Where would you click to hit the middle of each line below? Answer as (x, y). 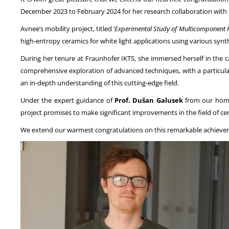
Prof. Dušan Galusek (148, 100)
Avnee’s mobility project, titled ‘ (68, 29)
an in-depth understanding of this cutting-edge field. (100, 83)
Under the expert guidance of (67, 100)
